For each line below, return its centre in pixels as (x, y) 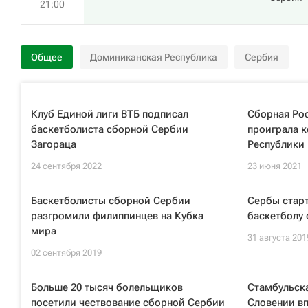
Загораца (54, 144)
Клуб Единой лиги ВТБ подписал (110, 114)
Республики (276, 144)
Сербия (262, 57)
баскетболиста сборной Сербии (110, 129)
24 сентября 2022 (66, 166)
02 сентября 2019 (66, 253)
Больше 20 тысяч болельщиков (107, 287)
